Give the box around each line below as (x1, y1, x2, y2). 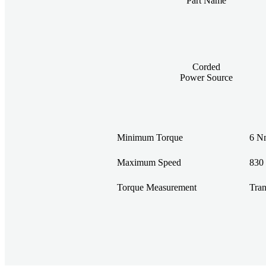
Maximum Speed (117, 157, 181, 167)
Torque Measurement (117, 182, 197, 192)
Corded (192, 61, 220, 72)
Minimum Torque (117, 132, 183, 142)
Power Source (179, 72, 233, 83)
